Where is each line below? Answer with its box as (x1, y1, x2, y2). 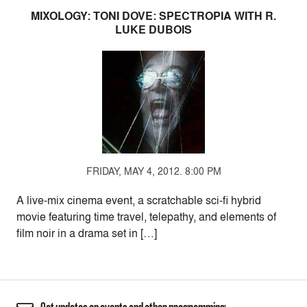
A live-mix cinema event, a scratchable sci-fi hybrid (16, 193, 261, 208)
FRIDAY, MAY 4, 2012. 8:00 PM (86, 164, 221, 177)
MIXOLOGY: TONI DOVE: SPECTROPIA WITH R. (31, 8, 276, 24)
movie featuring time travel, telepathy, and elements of (16, 209, 276, 224)
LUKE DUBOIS (115, 22, 192, 38)
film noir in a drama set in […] (16, 225, 157, 241)
